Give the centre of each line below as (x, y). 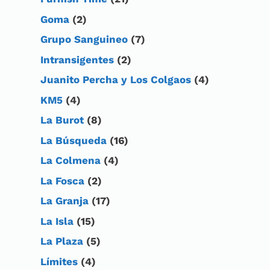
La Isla (57, 221)
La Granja (64, 201)
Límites (59, 261)
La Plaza (62, 241)
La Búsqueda (74, 140)
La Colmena (71, 161)
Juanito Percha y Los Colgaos (116, 80)
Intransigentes (77, 59)
